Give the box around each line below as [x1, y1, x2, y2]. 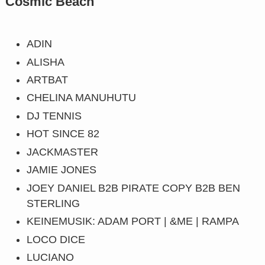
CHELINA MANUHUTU [26, 92, 136, 104]
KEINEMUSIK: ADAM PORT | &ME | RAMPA [26, 215, 239, 228]
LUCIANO [26, 251, 74, 264]
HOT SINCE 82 [26, 128, 99, 140]
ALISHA [26, 56, 64, 68]
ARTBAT [26, 74, 68, 86]
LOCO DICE [26, 233, 85, 245]
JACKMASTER [26, 146, 98, 158]
